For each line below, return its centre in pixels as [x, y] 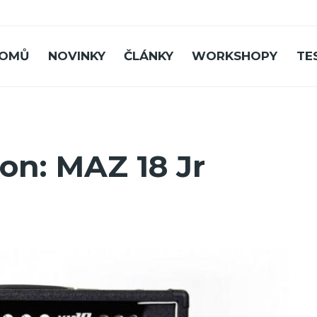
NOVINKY [76, 56]
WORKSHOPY [235, 56]
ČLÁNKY [149, 56]
